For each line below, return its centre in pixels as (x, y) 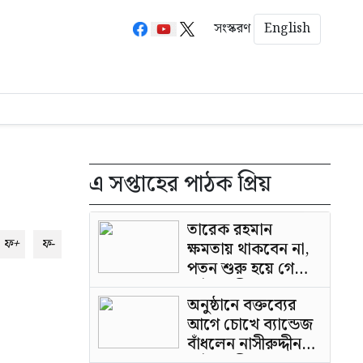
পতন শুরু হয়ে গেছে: (251, 269)
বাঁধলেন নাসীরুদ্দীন (244, 344)
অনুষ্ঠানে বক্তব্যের (242, 305)
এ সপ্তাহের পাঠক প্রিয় (180, 184)
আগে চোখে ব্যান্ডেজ (250, 325)
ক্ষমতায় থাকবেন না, (248, 250)
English (287, 29)
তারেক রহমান (230, 230)
